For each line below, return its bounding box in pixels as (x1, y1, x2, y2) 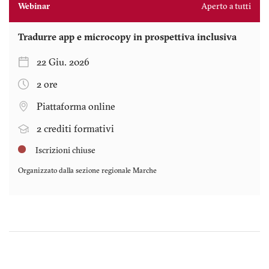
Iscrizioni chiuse (34, 146, 95, 156)
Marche (133, 167, 157, 175)
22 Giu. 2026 (37, 58, 89, 68)
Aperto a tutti (201, 2, 251, 11)
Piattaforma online (37, 102, 115, 112)
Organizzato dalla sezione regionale (18, 167, 133, 175)
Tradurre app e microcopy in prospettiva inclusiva (18, 32, 237, 43)
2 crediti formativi (37, 124, 114, 134)
